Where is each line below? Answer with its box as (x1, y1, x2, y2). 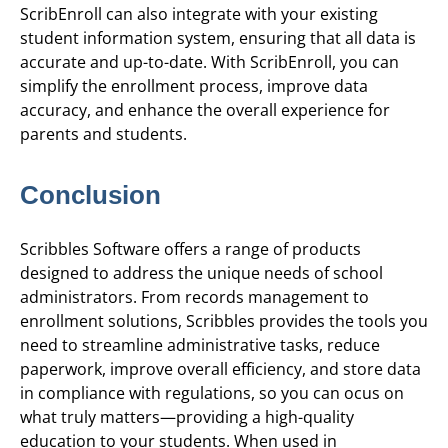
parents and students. (20, 123, 187, 146)
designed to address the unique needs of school (20, 262, 383, 285)
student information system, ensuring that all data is (20, 27, 416, 50)
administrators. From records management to (20, 286, 369, 309)
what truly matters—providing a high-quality (20, 406, 354, 429)
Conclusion (20, 179, 161, 210)
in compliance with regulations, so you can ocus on (20, 382, 404, 405)
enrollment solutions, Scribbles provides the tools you (20, 310, 428, 333)
